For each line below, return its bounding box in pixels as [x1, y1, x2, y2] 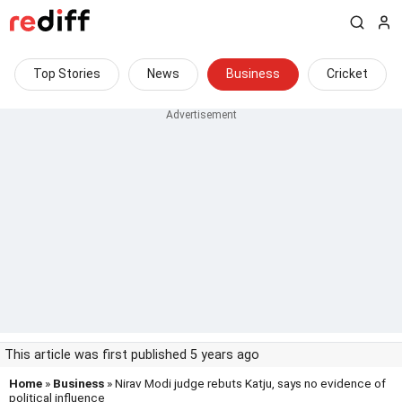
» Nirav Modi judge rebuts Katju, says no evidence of [104, 376, 386, 390]
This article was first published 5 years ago [4, 347, 259, 363]
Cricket [327, 66, 368, 81]
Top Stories [33, 66, 100, 81]
